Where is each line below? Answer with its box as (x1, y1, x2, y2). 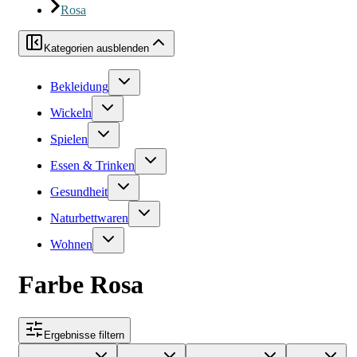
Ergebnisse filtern (44, 328, 124, 341)
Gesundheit (50, 185, 108, 198)
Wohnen (50, 237, 92, 251)
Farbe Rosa (18, 270, 143, 300)
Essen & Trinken (50, 159, 135, 172)
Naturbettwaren (50, 211, 128, 225)
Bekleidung (50, 80, 108, 93)
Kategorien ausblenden (44, 42, 149, 54)
